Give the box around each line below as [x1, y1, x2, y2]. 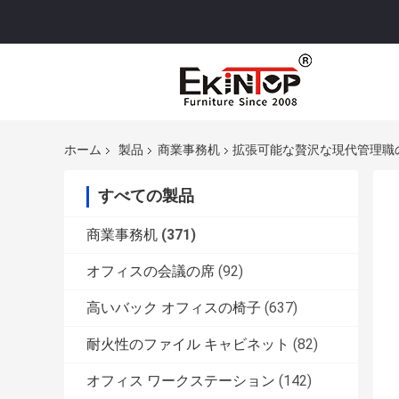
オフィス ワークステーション [86, 372, 275, 390]
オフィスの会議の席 [86, 263, 215, 281]
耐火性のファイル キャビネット [86, 336, 289, 354]
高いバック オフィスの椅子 [86, 299, 261, 317]
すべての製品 [98, 186, 194, 206]
